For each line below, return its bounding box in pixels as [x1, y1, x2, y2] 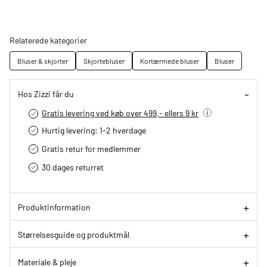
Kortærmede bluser [140, 56, 199, 66]
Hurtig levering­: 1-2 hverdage [42, 125, 146, 136]
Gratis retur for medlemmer [42, 143, 141, 154]
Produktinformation [18, 201, 91, 212]
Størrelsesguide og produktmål [18, 228, 129, 240]
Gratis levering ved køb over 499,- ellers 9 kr [42, 107, 198, 119]
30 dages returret [42, 162, 104, 173]
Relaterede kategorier [10, 35, 87, 46]
